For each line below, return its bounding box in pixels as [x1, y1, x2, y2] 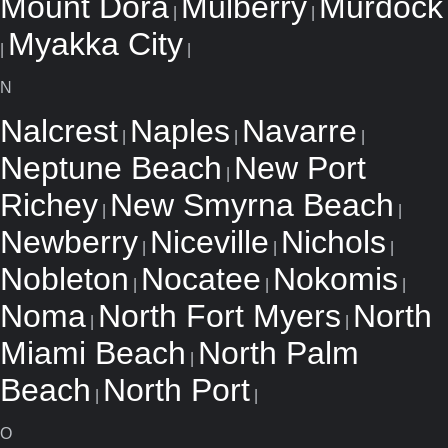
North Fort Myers [98, 298, 341, 334]
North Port [103, 372, 250, 408]
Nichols [281, 224, 386, 260]
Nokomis [273, 261, 398, 297]
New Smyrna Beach [110, 187, 394, 223]
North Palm [198, 335, 359, 371]
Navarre [242, 113, 357, 149]
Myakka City [8, 26, 183, 62]
